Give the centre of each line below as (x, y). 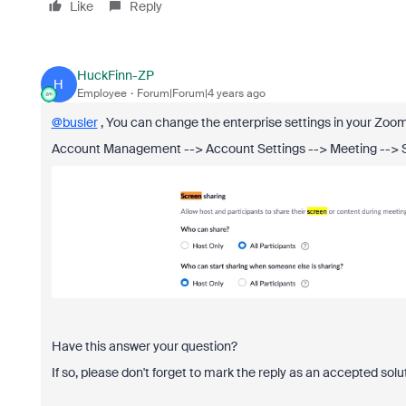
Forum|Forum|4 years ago (201, 94)
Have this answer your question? (144, 347)
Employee (101, 94)
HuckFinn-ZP (115, 76)
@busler (74, 122)
